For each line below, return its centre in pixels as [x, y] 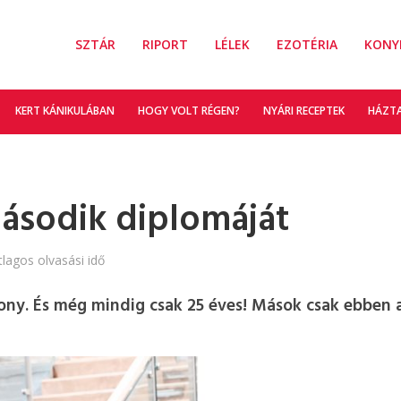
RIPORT [165, 44]
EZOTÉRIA [307, 44]
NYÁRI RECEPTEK [303, 111]
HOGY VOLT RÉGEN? [188, 111]
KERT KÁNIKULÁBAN [64, 111]
